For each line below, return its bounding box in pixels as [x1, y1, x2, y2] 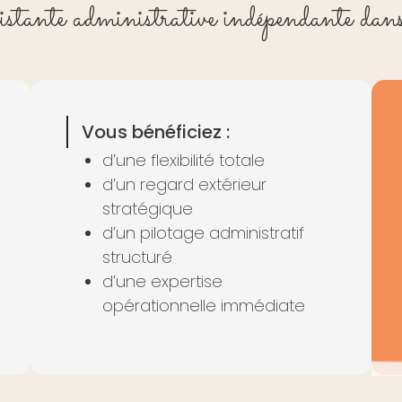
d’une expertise [102, 269, 223, 293]
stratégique [102, 197, 193, 220]
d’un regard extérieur [102, 172, 267, 196]
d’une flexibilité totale [102, 148, 265, 171]
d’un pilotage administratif [102, 221, 304, 244]
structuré [102, 245, 172, 268]
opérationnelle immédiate [102, 293, 305, 317]
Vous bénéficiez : [82, 118, 230, 144]
